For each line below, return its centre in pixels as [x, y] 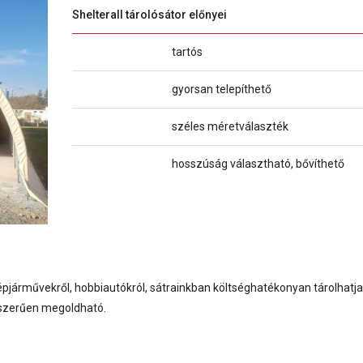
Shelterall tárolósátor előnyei [149, 14]
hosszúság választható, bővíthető [258, 163]
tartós [187, 51]
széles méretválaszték [230, 126]
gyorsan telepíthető [222, 89]
